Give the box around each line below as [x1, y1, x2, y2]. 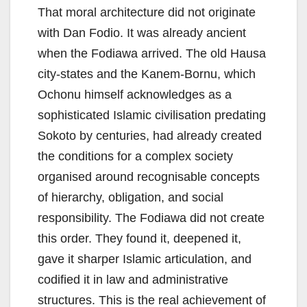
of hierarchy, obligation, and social [38, 191, 223, 205]
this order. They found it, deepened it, [38, 232, 241, 246]
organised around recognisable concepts [38, 170, 260, 184]
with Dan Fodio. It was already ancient [38, 26, 246, 40]
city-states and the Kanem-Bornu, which [38, 67, 256, 82]
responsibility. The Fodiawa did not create [38, 211, 265, 225]
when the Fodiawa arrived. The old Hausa [38, 47, 266, 61]
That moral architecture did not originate [38, 5, 256, 20]
